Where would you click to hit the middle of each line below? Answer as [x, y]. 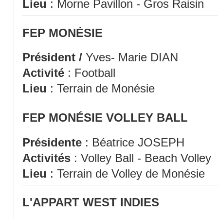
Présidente [52, 142]
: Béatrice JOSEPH [133, 142]
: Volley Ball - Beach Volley [141, 158]
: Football [90, 73]
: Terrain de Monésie [100, 89]
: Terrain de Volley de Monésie [126, 173]
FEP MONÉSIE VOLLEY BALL [105, 117]
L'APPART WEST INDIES [91, 202]
